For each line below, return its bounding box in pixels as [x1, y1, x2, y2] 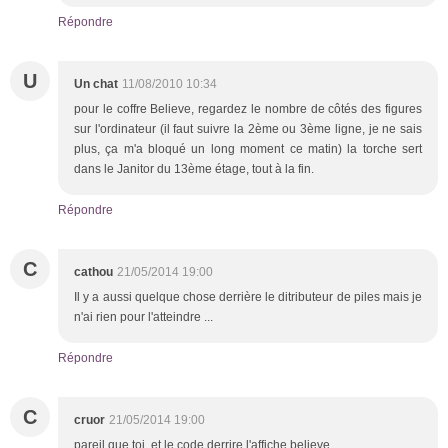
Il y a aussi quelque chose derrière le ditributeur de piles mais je [74, 289, 422, 304]
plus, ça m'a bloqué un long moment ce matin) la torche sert [74, 141, 422, 156]
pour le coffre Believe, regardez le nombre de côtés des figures [74, 101, 422, 116]
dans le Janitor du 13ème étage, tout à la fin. [74, 161, 314, 176]
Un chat [74, 76, 118, 91]
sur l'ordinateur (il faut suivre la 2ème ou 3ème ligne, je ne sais [74, 121, 422, 136]
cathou [74, 264, 113, 279]
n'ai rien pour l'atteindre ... [74, 309, 213, 324]
